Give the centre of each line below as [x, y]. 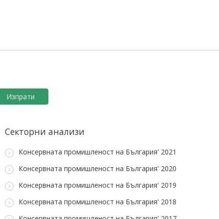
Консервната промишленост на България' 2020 [98, 169]
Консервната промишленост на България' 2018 [98, 202]
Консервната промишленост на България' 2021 [98, 152]
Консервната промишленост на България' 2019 [98, 185]
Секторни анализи [45, 132]
